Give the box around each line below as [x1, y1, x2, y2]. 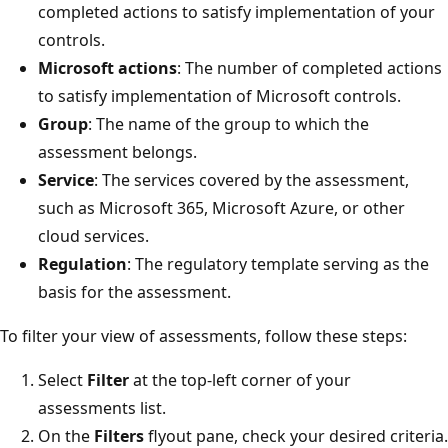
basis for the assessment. [38, 280, 231, 303]
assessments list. [38, 396, 166, 419]
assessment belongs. [38, 140, 197, 163]
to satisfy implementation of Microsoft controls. [38, 84, 401, 107]
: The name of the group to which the [88, 112, 369, 135]
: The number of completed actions [177, 56, 442, 79]
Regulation [38, 252, 127, 275]
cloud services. [38, 224, 149, 247]
